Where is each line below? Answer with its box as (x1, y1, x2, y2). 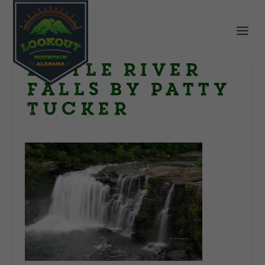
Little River (25, 57, 201, 83)
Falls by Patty (25, 76, 230, 102)
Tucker (25, 96, 129, 122)
